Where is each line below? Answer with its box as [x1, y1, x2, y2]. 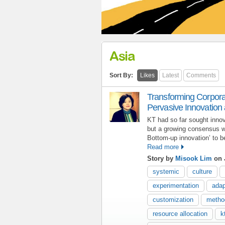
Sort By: [109, 71, 133, 79]
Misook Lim [175, 154, 212, 162]
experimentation [153, 181, 199, 189]
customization [153, 195, 193, 203]
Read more [147, 143, 179, 151]
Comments [186, 71, 216, 79]
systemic [153, 167, 179, 175]
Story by [147, 154, 175, 162]
